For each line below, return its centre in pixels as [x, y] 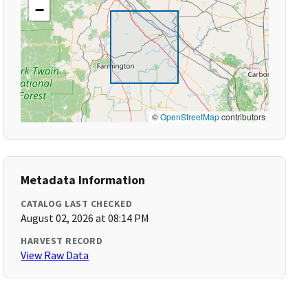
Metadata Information [83, 180]
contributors [242, 117]
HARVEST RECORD [62, 241]
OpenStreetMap [189, 117]
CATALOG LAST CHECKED [77, 203]
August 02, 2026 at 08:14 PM [85, 218]
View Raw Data [55, 255]
